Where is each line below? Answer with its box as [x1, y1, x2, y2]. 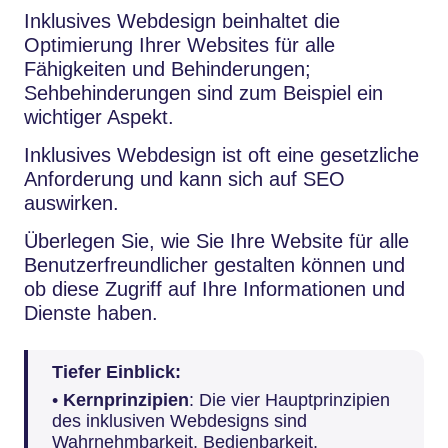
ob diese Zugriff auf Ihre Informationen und [24, 278, 405, 301]
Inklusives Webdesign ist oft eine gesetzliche [24, 144, 419, 167]
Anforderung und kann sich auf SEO [24, 168, 345, 191]
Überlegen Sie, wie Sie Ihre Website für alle [24, 230, 409, 253]
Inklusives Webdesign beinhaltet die [24, 10, 340, 33]
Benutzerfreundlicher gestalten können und [24, 254, 405, 277]
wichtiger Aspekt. [24, 106, 174, 129]
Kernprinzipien [63, 389, 189, 410]
